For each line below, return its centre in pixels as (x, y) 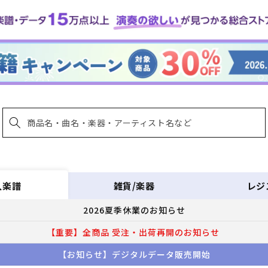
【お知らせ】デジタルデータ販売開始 (134, 255)
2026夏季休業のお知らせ (134, 210)
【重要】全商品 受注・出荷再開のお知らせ (134, 232)
